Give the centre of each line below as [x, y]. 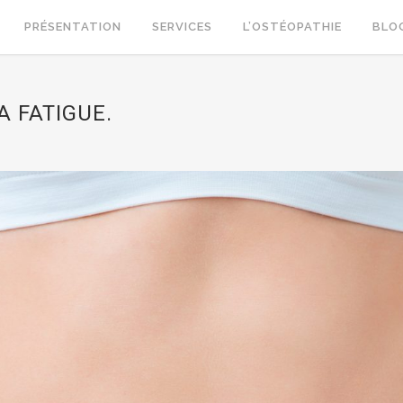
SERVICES [182, 27]
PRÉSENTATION [73, 27]
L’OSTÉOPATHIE [292, 27]
